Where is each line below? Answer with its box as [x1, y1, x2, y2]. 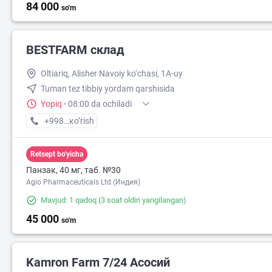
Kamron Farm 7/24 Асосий [26, 255, 170, 270]
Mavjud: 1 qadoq [41, 195, 97, 205]
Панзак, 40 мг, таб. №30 [26, 165, 121, 175]
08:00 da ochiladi [68, 99, 132, 109]
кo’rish [69, 116, 94, 126]
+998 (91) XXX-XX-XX [44, 116, 126, 126]
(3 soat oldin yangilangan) [97, 195, 186, 205]
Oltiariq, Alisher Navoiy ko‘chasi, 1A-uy [41, 69, 183, 79]
